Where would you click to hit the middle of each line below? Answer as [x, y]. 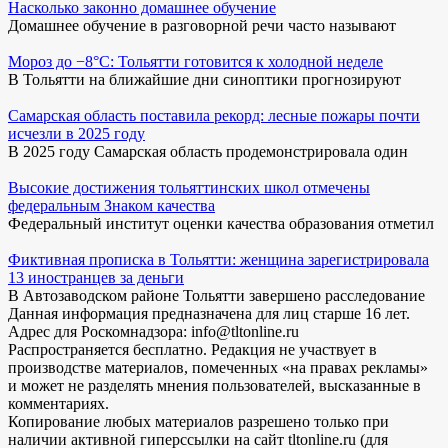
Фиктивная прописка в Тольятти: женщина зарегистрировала [218, 259]
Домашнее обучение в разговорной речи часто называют [202, 25]
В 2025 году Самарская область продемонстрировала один [208, 151]
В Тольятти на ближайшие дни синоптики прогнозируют [204, 79]
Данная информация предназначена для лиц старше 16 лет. [209, 313]
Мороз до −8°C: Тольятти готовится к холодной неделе [195, 61]
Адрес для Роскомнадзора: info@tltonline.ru [153, 331]
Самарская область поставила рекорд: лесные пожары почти [214, 115]
